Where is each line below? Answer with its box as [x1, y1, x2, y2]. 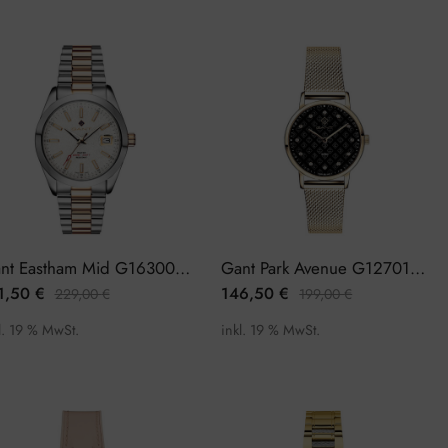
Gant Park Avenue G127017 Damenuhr [410, 255, 426, 280]
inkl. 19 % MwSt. [221, 319, 321, 340]
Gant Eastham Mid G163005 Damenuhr [174, 255, 190, 280]
